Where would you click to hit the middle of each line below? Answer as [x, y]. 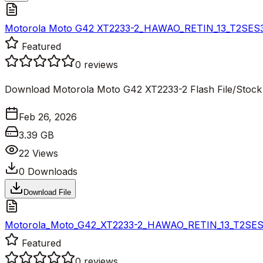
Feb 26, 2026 [48, 117]
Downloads [51, 171]
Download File [47, 192]
